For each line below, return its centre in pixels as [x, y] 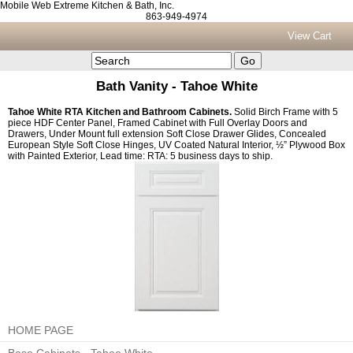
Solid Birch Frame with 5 [286, 112]
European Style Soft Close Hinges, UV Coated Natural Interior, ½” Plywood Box [176, 145]
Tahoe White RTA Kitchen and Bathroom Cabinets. [121, 112]
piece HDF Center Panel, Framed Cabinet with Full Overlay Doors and [158, 123]
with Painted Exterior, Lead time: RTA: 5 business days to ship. [140, 156]
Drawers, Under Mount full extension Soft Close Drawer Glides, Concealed [167, 134]
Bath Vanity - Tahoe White [176, 86]
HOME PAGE [41, 330]
